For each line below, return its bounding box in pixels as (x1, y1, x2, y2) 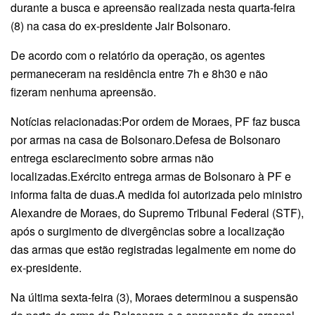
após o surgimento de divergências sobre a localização (11, 222, 285, 239)
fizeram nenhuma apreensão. (11, 83, 159, 100)
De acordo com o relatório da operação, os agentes (11, 46, 265, 63)
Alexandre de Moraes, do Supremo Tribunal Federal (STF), (11, 204, 304, 221)
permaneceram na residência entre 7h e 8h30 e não (11, 65, 268, 82)
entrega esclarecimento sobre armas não (11, 149, 214, 166)
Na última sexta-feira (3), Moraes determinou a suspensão (11, 288, 298, 305)
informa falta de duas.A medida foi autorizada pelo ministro (11, 186, 302, 202)
